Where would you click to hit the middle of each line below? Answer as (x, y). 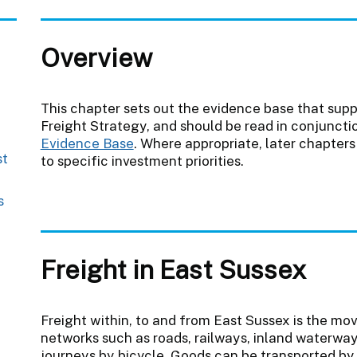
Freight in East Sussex (173, 269)
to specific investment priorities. (142, 161)
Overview (96, 57)
